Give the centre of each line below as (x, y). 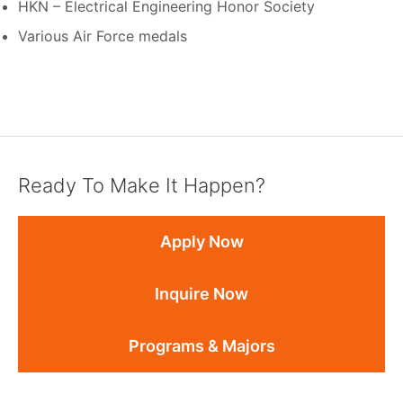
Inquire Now (201, 293)
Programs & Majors (201, 345)
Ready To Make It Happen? (142, 185)
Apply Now (201, 241)
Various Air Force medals (103, 36)
